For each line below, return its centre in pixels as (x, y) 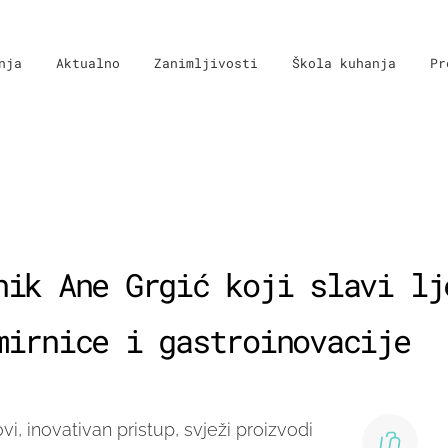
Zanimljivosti (206, 63)
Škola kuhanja (344, 63)
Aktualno (88, 63)
